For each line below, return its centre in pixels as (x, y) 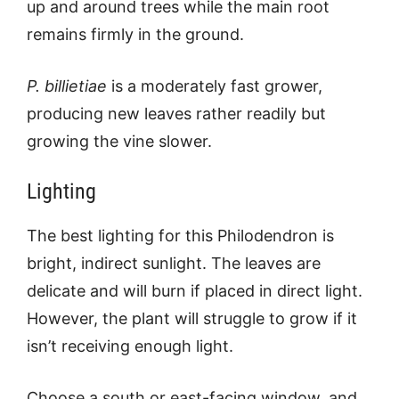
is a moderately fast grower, (215, 85)
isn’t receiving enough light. (130, 346)
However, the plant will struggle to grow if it (192, 318)
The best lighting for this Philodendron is (180, 235)
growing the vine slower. (119, 141)
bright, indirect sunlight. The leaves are (174, 263)
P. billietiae (67, 85)
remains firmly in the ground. (135, 34)
